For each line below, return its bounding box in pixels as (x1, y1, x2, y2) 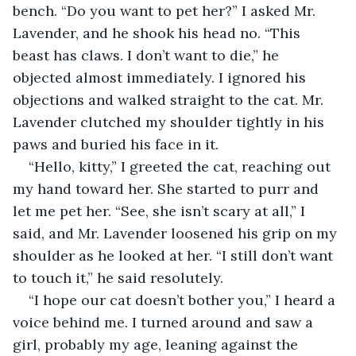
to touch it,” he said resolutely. (13, 268, 223, 287)
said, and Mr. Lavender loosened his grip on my (13, 223, 341, 242)
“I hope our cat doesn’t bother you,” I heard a (29, 290, 339, 309)
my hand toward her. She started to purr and (13, 179, 323, 198)
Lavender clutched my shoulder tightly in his (13, 112, 328, 131)
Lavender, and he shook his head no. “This (13, 23, 304, 42)
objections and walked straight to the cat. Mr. (13, 90, 327, 109)
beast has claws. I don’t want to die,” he (13, 45, 283, 64)
